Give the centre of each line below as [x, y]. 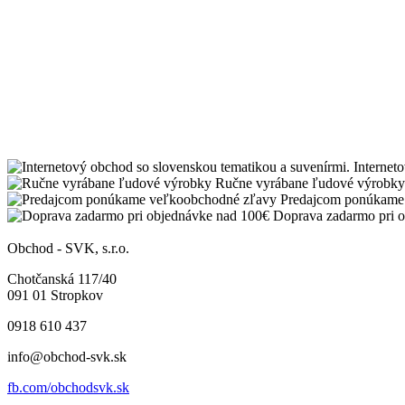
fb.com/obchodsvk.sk [68, 388]
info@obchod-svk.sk [67, 357]
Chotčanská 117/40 [62, 279]
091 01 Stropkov [55, 296]
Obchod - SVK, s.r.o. [68, 249]
